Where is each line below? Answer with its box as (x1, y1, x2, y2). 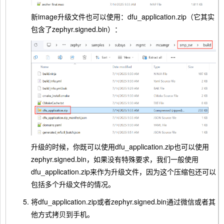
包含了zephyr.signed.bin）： (31, 24, 121, 34)
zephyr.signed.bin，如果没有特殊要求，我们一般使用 (31, 153, 198, 164)
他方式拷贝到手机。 (31, 208, 94, 219)
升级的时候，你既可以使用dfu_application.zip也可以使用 (31, 141, 209, 151)
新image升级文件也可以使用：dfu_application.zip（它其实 (31, 11, 214, 22)
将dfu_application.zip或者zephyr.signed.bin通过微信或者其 (31, 196, 215, 206)
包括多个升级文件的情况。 (31, 178, 115, 189)
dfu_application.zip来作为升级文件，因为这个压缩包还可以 (31, 166, 216, 176)
